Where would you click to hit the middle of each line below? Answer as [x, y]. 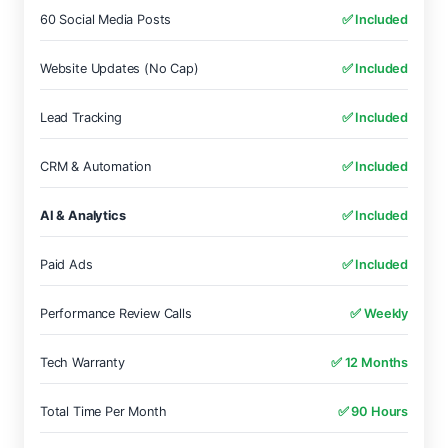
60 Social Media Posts [106, 19]
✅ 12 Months [369, 362]
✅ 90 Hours [372, 411]
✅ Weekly [379, 313]
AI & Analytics [83, 215]
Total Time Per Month [103, 411]
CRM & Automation [96, 166]
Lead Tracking [81, 117]
